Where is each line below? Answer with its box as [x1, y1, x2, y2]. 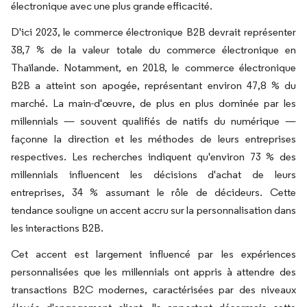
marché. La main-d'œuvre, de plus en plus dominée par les [11, 97, 296, 110]
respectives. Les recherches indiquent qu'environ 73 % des [11, 150, 296, 163]
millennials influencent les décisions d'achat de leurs [11, 168, 296, 181]
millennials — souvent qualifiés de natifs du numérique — [11, 114, 296, 127]
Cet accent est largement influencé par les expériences [11, 247, 296, 260]
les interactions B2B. [11, 221, 103, 234]
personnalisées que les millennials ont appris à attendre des [11, 265, 296, 278]
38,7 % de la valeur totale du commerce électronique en [11, 43, 296, 56]
